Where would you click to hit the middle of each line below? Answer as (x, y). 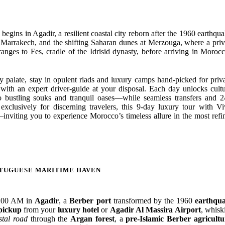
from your (39, 210)
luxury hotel (78, 210)
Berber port (90, 201)
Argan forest (92, 219)
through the (49, 219)
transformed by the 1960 (153, 201)
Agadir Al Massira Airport (155, 210)
